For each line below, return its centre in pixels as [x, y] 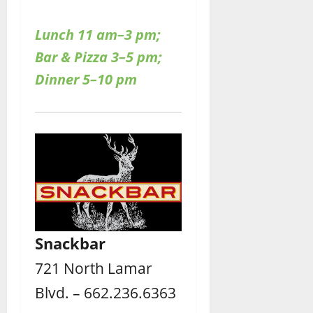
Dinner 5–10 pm [86, 79]
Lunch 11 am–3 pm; [98, 34]
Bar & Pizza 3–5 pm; [99, 57]
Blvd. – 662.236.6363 [105, 292]
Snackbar [70, 243]
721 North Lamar [94, 268]
